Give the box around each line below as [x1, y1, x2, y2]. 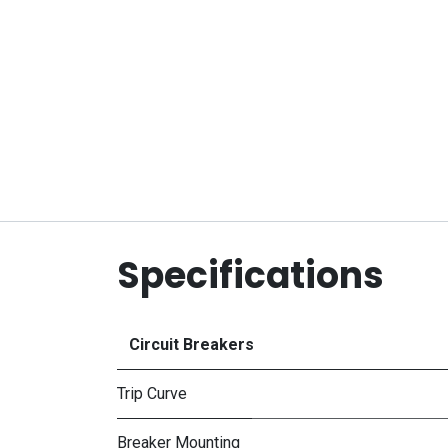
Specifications [117, 250, 384, 301]
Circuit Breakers [129, 335, 254, 354]
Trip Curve [117, 384, 187, 403]
